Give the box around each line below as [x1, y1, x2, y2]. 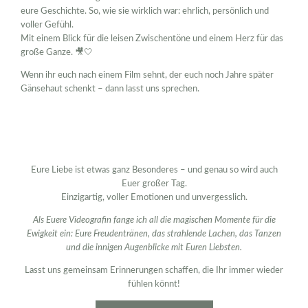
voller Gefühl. [21, 21, 74, 30]
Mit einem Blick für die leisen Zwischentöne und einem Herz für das [21, 34, 283, 44]
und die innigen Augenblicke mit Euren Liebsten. [66, 243, 242, 253]
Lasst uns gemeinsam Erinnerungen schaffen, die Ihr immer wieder [25, 266, 283, 276]
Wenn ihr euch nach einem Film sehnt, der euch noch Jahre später [21, 71, 274, 80]
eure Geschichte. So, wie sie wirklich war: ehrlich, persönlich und [21, 7, 269, 16]
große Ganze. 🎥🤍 [21, 48, 93, 58]
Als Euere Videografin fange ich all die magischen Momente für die [32, 216, 276, 225]
